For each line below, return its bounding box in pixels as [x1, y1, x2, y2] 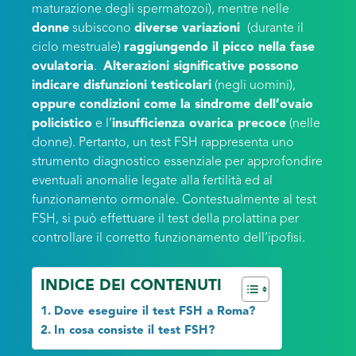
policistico [32, 118, 92, 130]
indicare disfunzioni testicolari [32, 79, 211, 92]
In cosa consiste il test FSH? [54, 325, 215, 337]
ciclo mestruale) [32, 41, 124, 54]
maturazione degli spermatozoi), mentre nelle [32, 3, 289, 16]
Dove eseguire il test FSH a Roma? [54, 306, 256, 318]
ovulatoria [32, 60, 94, 73]
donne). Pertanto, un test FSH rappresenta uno [32, 137, 294, 149]
